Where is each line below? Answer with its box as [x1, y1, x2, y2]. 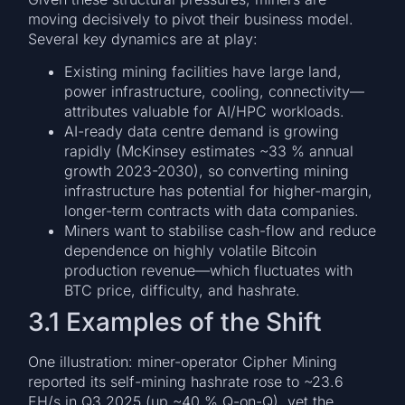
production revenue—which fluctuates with [64, 261, 353, 279]
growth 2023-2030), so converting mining [64, 162, 350, 180]
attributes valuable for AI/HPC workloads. [64, 102, 345, 120]
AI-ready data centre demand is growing [64, 122, 340, 140]
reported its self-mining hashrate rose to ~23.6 [28, 372, 344, 391]
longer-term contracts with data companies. [64, 202, 360, 220]
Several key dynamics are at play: [28, 29, 259, 48]
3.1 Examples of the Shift [28, 306, 323, 337]
